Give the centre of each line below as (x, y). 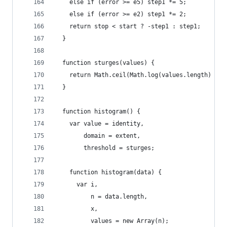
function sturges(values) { (105, 63)
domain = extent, (98, 136)
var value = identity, (100, 124)
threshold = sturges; (105, 148)
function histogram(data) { (108, 172)
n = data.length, (101, 197)
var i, (77, 184)
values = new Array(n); (112, 221)
